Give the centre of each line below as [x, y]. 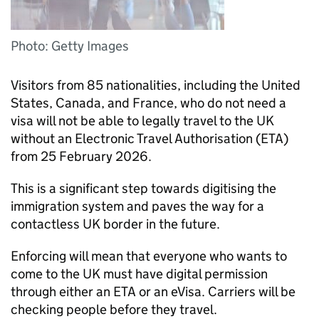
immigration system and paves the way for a [137, 206]
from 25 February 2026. [81, 156]
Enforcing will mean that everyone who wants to [149, 256]
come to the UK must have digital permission [139, 274]
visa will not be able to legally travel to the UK [142, 121]
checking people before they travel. [114, 309]
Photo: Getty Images [70, 46]
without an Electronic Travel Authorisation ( [136, 138]
